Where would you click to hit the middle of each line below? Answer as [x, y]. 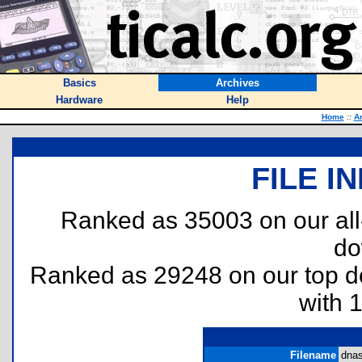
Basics [79, 83]
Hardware [79, 100]
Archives [238, 83]
